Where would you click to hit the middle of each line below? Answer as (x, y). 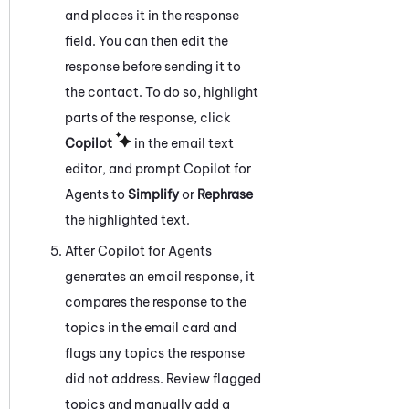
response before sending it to (153, 66)
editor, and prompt (124, 168)
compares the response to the (156, 302)
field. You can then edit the (147, 41)
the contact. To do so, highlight (162, 92)
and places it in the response (152, 15)
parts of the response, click (148, 117)
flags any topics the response (155, 353)
